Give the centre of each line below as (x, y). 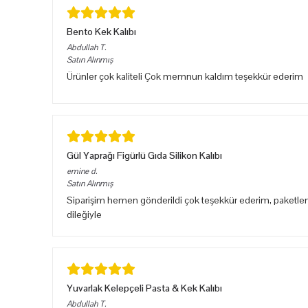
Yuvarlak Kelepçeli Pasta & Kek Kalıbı (144, 288)
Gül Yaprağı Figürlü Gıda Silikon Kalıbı (144, 155)
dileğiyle (84, 214)
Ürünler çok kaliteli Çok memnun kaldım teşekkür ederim (185, 76)
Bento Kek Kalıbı (101, 31)
